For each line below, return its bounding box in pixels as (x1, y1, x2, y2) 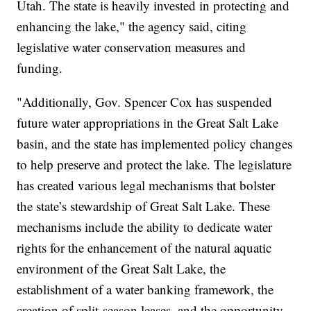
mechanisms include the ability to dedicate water (17, 218, 273, 236)
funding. (17, 59, 63, 77)
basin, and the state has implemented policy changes (17, 135, 293, 153)
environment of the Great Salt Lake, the (17, 260, 226, 278)
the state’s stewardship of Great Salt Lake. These (17, 197, 271, 215)
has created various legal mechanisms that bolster (17, 176, 276, 194)
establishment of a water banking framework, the (17, 280, 274, 299)
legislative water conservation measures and (17, 38, 246, 56)
